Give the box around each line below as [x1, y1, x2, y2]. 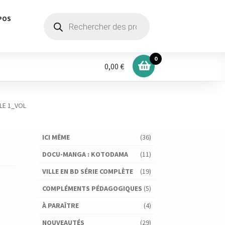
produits [43, 26, 69, 35]
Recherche [43, 12, 76, 21]
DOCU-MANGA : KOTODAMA [42, 150, 128, 159]
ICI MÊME [42, 133, 70, 142]
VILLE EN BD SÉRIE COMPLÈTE [42, 167, 133, 176]
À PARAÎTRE [42, 201, 79, 210]
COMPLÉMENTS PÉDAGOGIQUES [42, 184, 142, 193]
